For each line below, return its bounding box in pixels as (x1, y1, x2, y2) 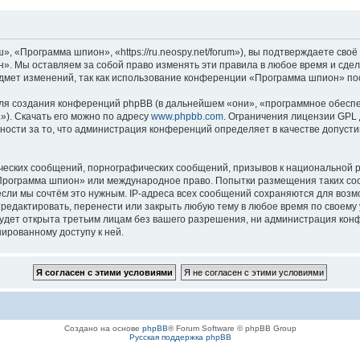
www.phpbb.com (151, 111, 223, 122)
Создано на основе (63, 324, 142, 333)
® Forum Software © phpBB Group (167, 324, 297, 333)
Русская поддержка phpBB (129, 333, 231, 342)
